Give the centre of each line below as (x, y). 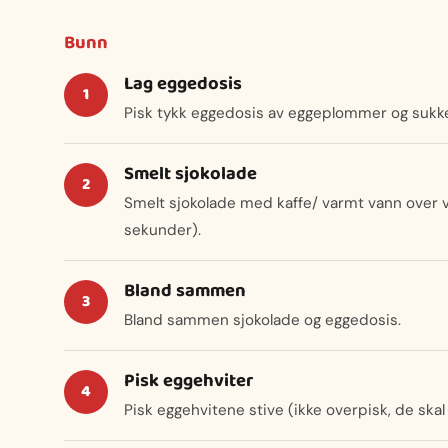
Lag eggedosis (183, 83)
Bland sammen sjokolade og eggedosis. (262, 320)
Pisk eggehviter (188, 380)
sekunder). (162, 230)
